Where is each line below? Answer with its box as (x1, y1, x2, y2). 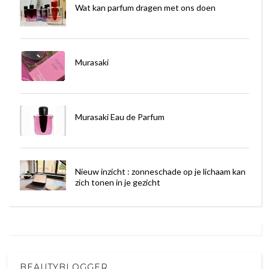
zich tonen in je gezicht (74, 177, 160, 187)
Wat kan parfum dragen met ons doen (74, 2, 216, 13)
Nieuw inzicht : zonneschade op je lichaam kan (74, 166, 246, 177)
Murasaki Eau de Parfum (74, 111, 165, 122)
